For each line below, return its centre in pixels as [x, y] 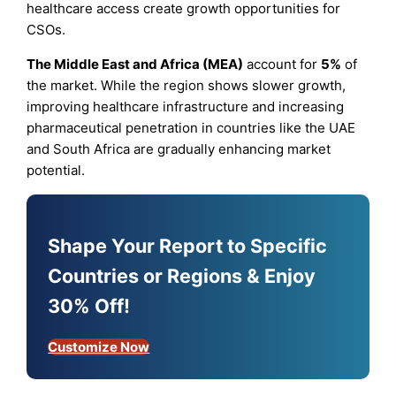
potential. [56, 170]
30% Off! [89, 306]
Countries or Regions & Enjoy [182, 276]
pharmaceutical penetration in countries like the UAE [191, 127]
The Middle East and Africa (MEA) [135, 64]
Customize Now [99, 347]
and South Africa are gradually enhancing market [179, 148]
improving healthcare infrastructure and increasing [186, 106]
